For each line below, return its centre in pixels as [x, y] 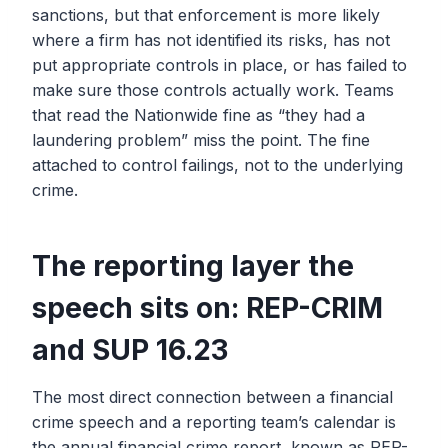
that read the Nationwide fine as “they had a [198, 115]
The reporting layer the [193, 266]
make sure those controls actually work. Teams [213, 90]
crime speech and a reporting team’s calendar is [214, 422]
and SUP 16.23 [130, 350]
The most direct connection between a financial [212, 397]
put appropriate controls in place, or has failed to [219, 65]
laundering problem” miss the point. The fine [201, 140]
